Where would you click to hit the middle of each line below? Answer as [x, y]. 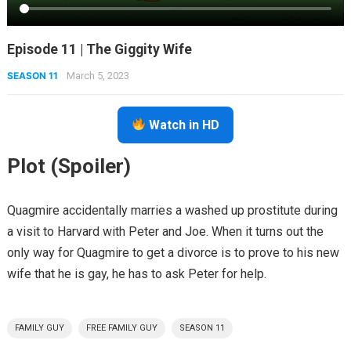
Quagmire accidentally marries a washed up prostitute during [172, 210]
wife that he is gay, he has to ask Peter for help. [136, 273]
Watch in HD [183, 125]
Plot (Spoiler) [69, 166]
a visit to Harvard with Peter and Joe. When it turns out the [165, 231]
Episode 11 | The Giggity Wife [99, 49]
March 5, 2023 [98, 75]
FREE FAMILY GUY [121, 327]
